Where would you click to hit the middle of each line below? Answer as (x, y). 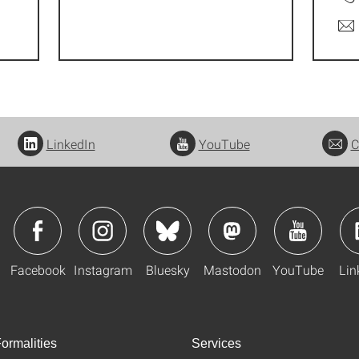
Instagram (103, 270)
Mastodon (232, 270)
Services (216, 343)
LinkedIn (71, 144)
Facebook (38, 270)
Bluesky (167, 270)
